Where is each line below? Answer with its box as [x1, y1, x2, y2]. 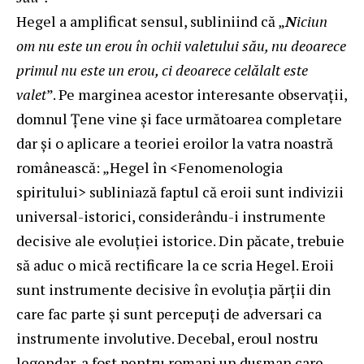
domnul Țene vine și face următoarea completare [16, 108, 342, 128]
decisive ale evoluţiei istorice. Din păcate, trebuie [16, 230, 344, 250]
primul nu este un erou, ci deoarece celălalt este [16, 59, 308, 80]
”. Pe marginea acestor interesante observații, [46, 84, 347, 104]
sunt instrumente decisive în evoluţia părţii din [16, 279, 331, 299]
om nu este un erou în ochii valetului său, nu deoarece [16, 35, 346, 55]
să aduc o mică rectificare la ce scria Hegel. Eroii [16, 254, 334, 275]
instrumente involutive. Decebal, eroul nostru [16, 327, 318, 348]
